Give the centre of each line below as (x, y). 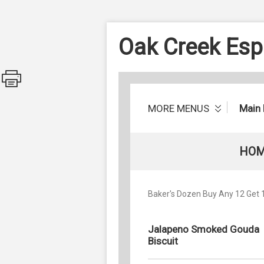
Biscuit (163, 241)
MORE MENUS (180, 108)
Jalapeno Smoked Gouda (204, 229)
